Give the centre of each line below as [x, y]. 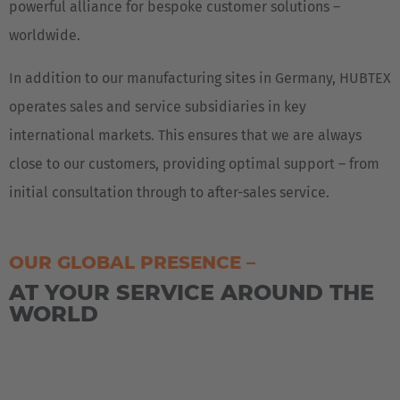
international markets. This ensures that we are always [185, 135]
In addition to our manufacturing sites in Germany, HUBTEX [200, 78]
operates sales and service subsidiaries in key [158, 107]
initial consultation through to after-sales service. [169, 192]
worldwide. [45, 35]
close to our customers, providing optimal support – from [194, 164]
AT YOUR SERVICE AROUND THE [192, 292]
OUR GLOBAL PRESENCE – [135, 262]
